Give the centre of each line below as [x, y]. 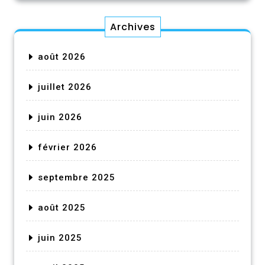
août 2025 [62, 207]
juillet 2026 [65, 87]
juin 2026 [60, 117]
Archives [132, 27]
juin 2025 [60, 237]
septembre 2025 [77, 177]
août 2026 [62, 56]
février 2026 [67, 147]
